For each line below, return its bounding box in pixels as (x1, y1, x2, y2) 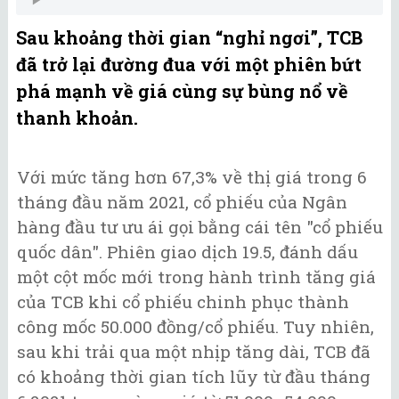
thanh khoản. (16, 105, 138, 129)
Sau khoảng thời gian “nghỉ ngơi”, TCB (16, 25, 362, 49)
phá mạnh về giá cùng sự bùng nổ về (16, 78, 348, 102)
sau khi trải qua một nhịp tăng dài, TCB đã (17, 339, 370, 362)
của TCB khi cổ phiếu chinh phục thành (17, 289, 349, 313)
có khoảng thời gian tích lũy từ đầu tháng (17, 364, 370, 387)
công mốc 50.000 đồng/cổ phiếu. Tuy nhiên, (17, 314, 374, 338)
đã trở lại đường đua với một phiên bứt (16, 52, 362, 76)
